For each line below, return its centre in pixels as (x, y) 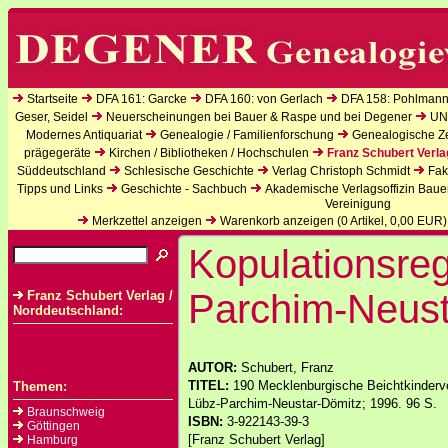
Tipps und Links (59, 189)
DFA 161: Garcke (141, 99)
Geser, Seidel (51, 117)
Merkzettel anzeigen (147, 221)
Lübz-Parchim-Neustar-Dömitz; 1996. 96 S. (312, 403)
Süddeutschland (61, 171)
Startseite (52, 99)
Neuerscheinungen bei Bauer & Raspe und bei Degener (258, 117)
